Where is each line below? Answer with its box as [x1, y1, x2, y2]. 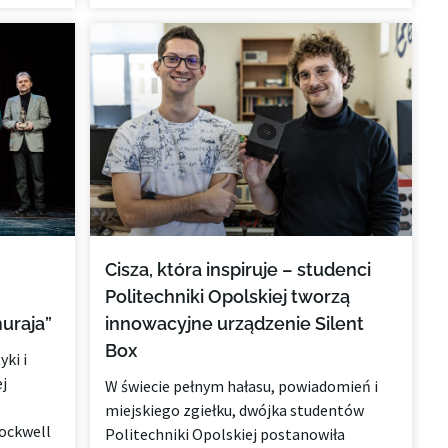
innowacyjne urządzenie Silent [105, 312, 365, 334]
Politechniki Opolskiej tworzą [105, 285, 351, 307]
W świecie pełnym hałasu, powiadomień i [105, 375, 379, 396]
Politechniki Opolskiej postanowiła [105, 423, 346, 444]
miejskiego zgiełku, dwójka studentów [105, 399, 365, 420]
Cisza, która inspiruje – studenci [105, 258, 372, 280]
